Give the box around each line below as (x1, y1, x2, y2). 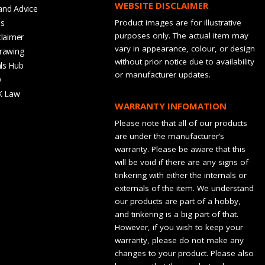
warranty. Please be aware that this (115, 143, 246, 154)
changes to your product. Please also (115, 247, 254, 258)
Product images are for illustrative (115, 17, 242, 28)
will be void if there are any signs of (115, 156, 249, 167)
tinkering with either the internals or (115, 169, 247, 180)
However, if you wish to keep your (115, 221, 244, 232)
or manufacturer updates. (115, 69, 211, 80)
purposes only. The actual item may (115, 30, 249, 41)
